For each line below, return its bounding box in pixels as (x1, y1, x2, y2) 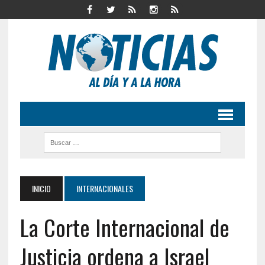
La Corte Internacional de (20, 211, 230, 244)
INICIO (31, 182, 51, 195)
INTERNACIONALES (76, 182, 133, 195)
